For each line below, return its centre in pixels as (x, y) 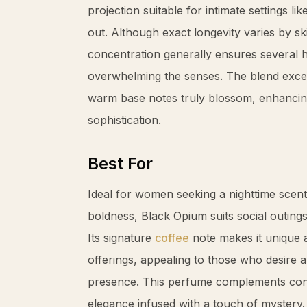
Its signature (121, 238)
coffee (172, 238)
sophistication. (124, 120)
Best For (120, 163)
